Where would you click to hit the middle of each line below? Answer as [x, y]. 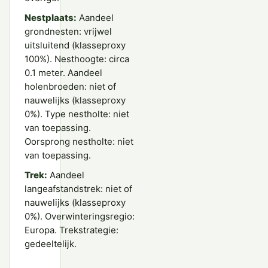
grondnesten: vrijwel [68, 31]
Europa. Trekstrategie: [71, 230]
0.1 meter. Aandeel [63, 72]
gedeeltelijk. [51, 243]
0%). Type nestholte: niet [77, 114]
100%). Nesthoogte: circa [77, 59]
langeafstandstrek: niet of [78, 188]
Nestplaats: [51, 17]
